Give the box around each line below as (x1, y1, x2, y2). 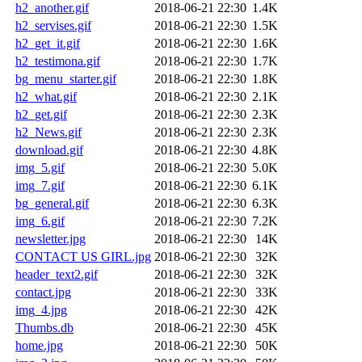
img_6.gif (15, 213, 65, 228)
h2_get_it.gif (15, 36, 80, 50)
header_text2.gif (15, 267, 98, 281)
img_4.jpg (15, 302, 67, 317)
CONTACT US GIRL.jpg (15, 249, 151, 263)
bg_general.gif (15, 196, 89, 210)
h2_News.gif (15, 124, 82, 139)
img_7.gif (15, 178, 65, 192)
